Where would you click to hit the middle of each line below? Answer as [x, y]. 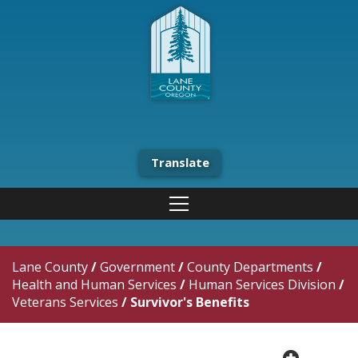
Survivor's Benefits [190, 302]
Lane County [50, 267]
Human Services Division [262, 284]
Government [137, 267]
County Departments [250, 267]
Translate [180, 162]
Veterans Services [65, 302]
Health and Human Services [94, 284]
